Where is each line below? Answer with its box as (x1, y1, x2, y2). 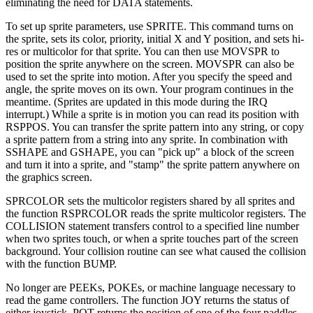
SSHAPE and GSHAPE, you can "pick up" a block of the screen (6, 145, 294, 158)
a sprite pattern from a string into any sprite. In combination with (6, 133, 288, 145)
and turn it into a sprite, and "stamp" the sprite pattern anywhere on (6, 158, 300, 170)
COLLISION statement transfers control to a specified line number (6, 219, 299, 232)
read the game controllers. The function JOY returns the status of (6, 293, 289, 306)
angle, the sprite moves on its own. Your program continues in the (6, 82, 293, 95)
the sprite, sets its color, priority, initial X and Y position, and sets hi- (6, 32, 304, 45)
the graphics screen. (6, 170, 92, 183)
